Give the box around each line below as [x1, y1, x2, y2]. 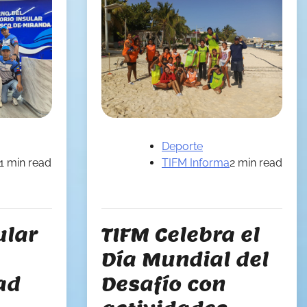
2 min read [230, 156, 282, 170]
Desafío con [101, 271, 225, 297]
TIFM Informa [162, 156, 230, 170]
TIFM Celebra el [101, 222, 260, 247]
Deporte [162, 140, 203, 153]
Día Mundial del [101, 247, 269, 272]
